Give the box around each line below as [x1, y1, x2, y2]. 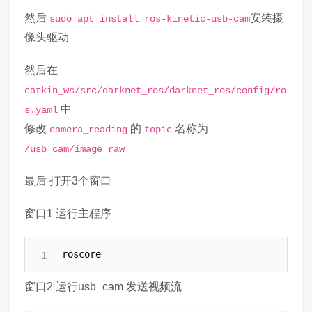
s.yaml [24, 104, 58, 116]
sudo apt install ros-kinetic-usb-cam [49, 13, 250, 24]
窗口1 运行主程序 [24, 208, 111, 220]
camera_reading [49, 123, 127, 135]
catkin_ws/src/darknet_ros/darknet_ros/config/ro [24, 84, 286, 96]
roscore [62, 249, 102, 260]
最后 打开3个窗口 [24, 174, 111, 187]
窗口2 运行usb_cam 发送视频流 [24, 281, 182, 293]
